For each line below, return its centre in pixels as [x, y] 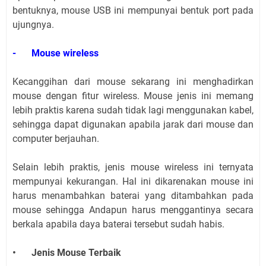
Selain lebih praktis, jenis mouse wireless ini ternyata [133, 167]
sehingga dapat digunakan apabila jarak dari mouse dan [133, 125]
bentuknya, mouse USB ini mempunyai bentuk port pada [133, 11]
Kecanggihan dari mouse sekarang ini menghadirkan [133, 82]
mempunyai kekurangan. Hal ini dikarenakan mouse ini [133, 182]
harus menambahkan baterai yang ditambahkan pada [133, 196]
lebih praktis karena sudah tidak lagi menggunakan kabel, [133, 110]
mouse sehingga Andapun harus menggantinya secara [133, 210]
